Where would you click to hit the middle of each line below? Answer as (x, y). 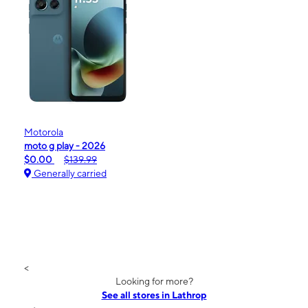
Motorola (44, 132)
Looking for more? (154, 281)
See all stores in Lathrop (154, 295)
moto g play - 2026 (65, 145)
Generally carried (69, 173)
